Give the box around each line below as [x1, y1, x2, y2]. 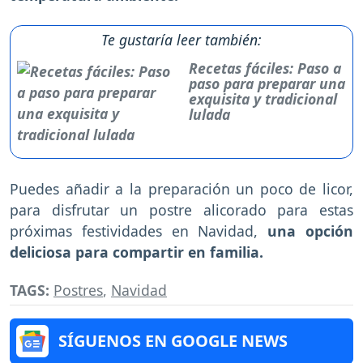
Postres [53, 280, 103, 301]
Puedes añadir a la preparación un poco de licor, [10, 179, 353, 199]
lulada [188, 105, 230, 125]
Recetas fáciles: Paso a [188, 58, 341, 79]
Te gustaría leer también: [101, 30, 262, 50]
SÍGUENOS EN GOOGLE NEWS [58, 330, 288, 352]
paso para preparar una [188, 74, 345, 94]
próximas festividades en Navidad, [10, 221, 268, 241]
